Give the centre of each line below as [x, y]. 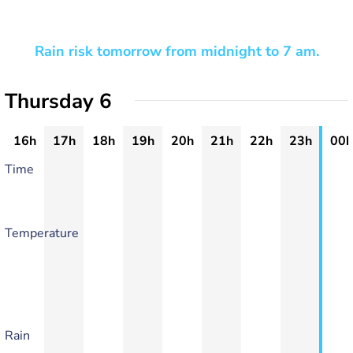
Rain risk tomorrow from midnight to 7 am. [176, 51]
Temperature [42, 233]
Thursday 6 [58, 101]
